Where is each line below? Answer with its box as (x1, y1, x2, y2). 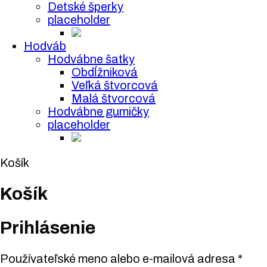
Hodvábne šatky (48, 52, 135, 66)
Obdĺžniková (72, 66, 138, 79)
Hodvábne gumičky (48, 105, 149, 118)
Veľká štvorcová (72, 79, 158, 92)
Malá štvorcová (72, 92, 156, 105)
